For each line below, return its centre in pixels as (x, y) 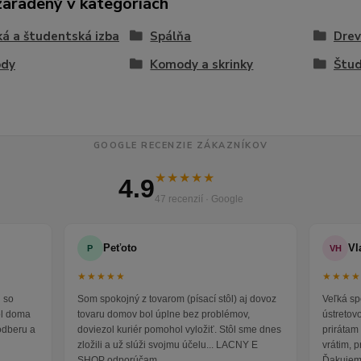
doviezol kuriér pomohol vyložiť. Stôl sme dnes (179, 330)
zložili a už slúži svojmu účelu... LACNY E (167, 345)
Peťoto (120, 248)
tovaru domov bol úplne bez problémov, (163, 315)
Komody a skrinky (202, 65)
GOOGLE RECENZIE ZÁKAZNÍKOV (180, 146)
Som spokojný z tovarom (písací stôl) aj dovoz (176, 299)
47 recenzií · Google (199, 199)
